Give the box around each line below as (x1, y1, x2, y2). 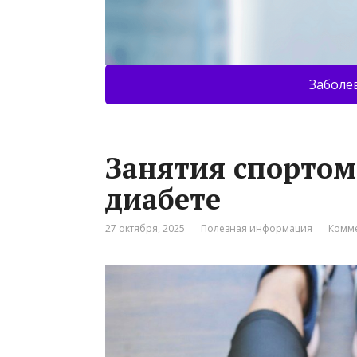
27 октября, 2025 (105, 222, 185, 236)
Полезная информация (201, 222, 312, 236)
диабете (105, 180, 221, 218)
